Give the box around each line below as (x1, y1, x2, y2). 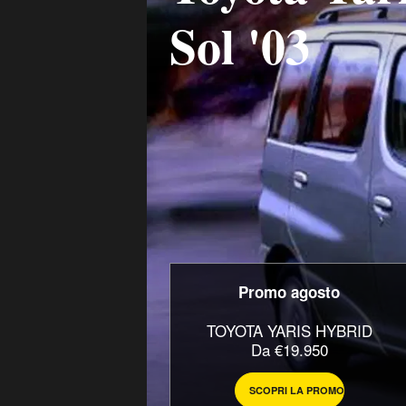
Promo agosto (238, 281, 340, 303)
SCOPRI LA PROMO (248, 383, 344, 397)
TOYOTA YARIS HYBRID (206, 319, 372, 342)
